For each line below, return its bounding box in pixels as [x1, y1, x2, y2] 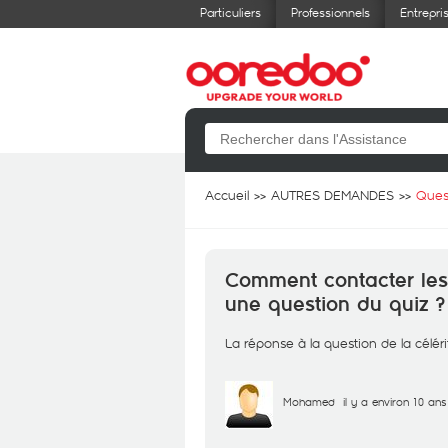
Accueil [205, 186, 249, 204]
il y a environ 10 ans [343, 394, 446, 409]
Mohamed [283, 394, 335, 409]
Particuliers [200, 4, 261, 20]
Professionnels [291, 4, 370, 20]
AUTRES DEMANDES [271, 186, 394, 204]
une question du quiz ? [225, 292, 445, 317]
